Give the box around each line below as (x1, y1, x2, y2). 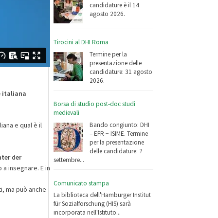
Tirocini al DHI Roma (54, 38, 109, 47)
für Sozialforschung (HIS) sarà (54, 200, 131, 208)
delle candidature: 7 (90, 146, 143, 155)
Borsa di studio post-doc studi (54, 99, 136, 108)
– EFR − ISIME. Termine (90, 129, 148, 138)
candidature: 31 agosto (90, 67, 153, 76)
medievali (54, 108, 80, 117)
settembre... (54, 155, 85, 164)
